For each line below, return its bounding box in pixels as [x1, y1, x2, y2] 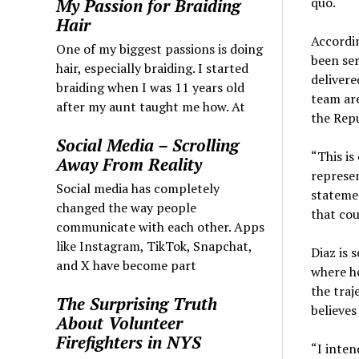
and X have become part [56, 256, 197, 274]
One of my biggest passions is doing [56, 39, 264, 58]
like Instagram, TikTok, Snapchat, [56, 236, 252, 255]
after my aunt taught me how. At [56, 97, 246, 115]
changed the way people [56, 198, 197, 216]
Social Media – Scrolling [56, 133, 240, 156]
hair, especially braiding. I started [56, 58, 249, 77]
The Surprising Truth [56, 292, 218, 315]
